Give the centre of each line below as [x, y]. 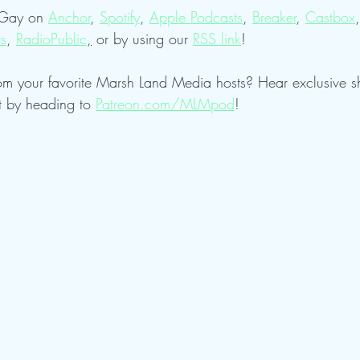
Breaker [274, 17]
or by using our [142, 39]
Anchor [69, 17]
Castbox [330, 17]
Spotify [120, 17]
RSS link [217, 39]
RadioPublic [51, 39]
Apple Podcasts [196, 17]
